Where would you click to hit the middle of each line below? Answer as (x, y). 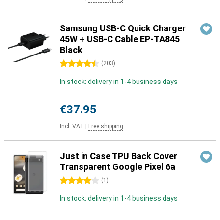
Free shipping (106, 126)
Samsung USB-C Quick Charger (123, 28)
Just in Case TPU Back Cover (119, 156)
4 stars (71, 181)
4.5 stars (74, 64)
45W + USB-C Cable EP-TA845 (120, 39)
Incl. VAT (72, 126)
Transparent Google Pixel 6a (118, 167)
